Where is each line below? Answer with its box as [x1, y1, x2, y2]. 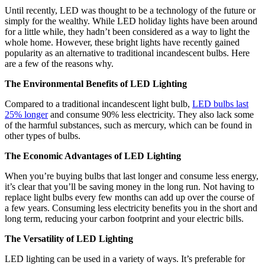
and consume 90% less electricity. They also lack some [48, 109, 254, 119]
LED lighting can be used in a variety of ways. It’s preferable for [5, 253, 245, 264]
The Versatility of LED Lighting [5, 233, 133, 244]
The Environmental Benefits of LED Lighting [5, 78, 187, 89]
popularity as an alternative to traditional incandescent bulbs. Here [5, 47, 250, 58]
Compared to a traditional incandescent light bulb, [5, 98, 192, 109]
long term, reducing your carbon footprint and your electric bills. [5, 213, 246, 224]
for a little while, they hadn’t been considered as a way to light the [5, 26, 250, 37]
